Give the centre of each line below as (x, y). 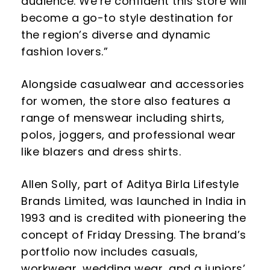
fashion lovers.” (64, 51)
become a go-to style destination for (127, 17)
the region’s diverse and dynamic (116, 34)
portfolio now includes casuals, (110, 251)
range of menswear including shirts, (123, 118)
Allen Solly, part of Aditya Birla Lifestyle (130, 184)
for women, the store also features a (126, 101)
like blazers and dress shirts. (101, 151)
